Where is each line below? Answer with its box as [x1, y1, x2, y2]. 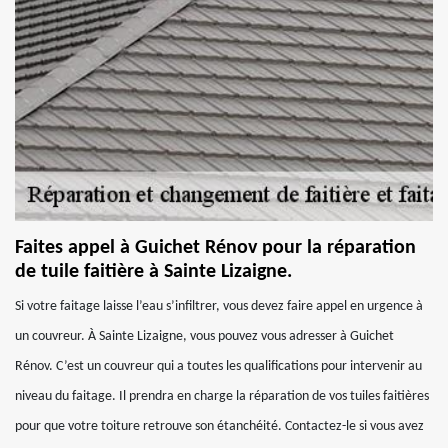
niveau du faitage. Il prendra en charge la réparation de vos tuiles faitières [15, 389, 429, 404]
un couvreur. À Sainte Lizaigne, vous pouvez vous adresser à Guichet [15, 329, 394, 344]
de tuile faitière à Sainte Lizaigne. [15, 262, 292, 282]
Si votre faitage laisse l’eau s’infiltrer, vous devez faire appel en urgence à [15, 299, 423, 314]
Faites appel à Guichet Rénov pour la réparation [15, 238, 416, 258]
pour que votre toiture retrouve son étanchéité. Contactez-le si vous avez [15, 419, 424, 434]
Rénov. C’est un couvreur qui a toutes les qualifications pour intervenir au [15, 359, 422, 374]
